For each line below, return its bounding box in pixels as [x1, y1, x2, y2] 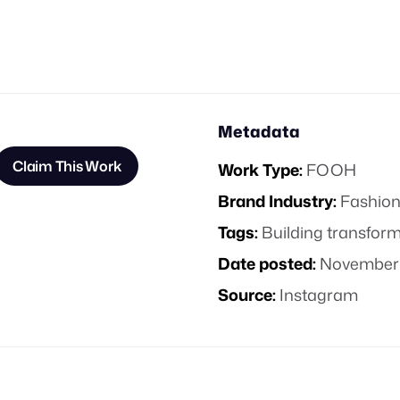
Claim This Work [12, 156, 121, 176]
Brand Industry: [218, 189, 337, 212]
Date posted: [218, 252, 316, 275]
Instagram [279, 283, 358, 306]
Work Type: [218, 158, 303, 181]
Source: [218, 283, 276, 306]
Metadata [218, 120, 300, 143]
